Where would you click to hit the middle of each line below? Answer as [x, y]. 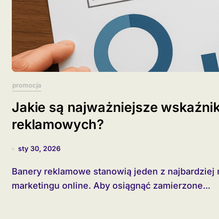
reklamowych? [58, 124]
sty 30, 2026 [39, 148]
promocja [27, 85]
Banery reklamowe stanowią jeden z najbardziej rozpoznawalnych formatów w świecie [15, 171]
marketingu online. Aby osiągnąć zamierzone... [111, 186]
